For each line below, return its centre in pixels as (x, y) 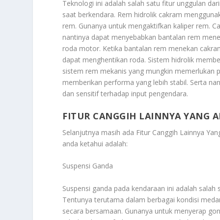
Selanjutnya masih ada (99, 132)
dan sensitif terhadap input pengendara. (125, 94)
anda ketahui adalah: (95, 143)
